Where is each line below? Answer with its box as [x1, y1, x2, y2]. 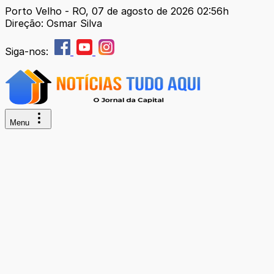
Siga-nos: [5, 45, 51, 57]
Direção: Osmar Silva [5, 17, 102, 29]
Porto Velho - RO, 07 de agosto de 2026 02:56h [5, 5, 229, 17]
